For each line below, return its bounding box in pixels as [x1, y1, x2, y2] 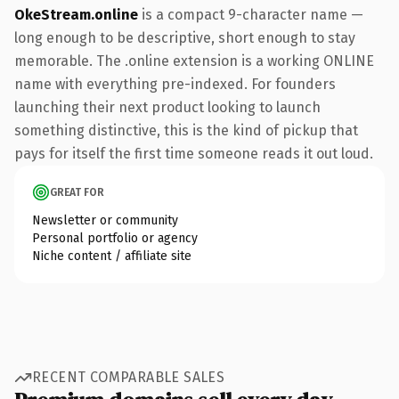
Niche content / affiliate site [32, 248, 191, 264]
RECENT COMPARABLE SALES [32, 369, 225, 386]
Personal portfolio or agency [32, 230, 198, 246]
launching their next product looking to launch [14, 98, 321, 116]
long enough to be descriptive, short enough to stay [14, 28, 355, 46]
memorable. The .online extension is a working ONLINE [14, 52, 374, 69]
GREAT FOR [50, 185, 104, 199]
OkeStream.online [14, 5, 138, 23]
